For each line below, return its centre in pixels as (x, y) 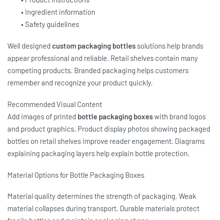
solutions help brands (169, 46)
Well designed (30, 46)
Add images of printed (42, 116)
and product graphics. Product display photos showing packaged (109, 128)
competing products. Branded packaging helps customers (98, 70)
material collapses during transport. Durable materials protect (103, 208)
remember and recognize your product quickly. (80, 82)
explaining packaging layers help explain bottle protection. (98, 153)
